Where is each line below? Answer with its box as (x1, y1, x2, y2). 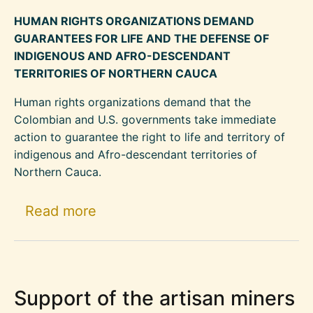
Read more (25, 203, 96, 220)
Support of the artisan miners (14, 285, 295, 310)
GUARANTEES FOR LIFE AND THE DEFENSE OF (14, 31, 269, 45)
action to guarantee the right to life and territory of (14, 129, 285, 144)
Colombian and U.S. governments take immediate (14, 112, 276, 126)
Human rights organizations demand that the (14, 94, 251, 109)
